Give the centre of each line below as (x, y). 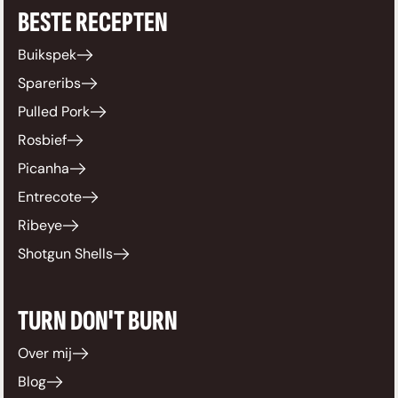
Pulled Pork (54, 112)
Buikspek (47, 55)
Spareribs (49, 84)
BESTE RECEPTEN (93, 23)
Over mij (45, 354)
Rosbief (42, 140)
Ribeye (40, 226)
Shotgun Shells (65, 254)
